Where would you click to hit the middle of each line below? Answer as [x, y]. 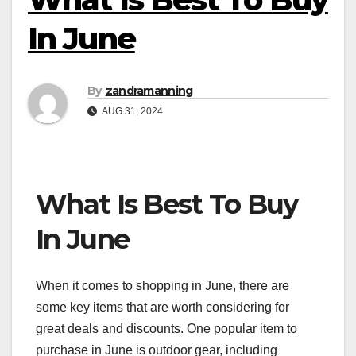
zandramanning [149, 91]
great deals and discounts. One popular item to [166, 328]
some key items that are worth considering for [163, 307]
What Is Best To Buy [167, 205]
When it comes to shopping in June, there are [163, 285]
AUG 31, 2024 [132, 112]
